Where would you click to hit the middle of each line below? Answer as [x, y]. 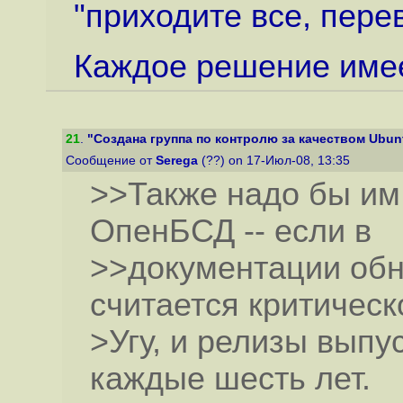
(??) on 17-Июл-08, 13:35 [276, 161]
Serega [177, 161]
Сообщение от [111, 161]
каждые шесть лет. [230, 379]
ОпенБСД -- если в [230, 232]
